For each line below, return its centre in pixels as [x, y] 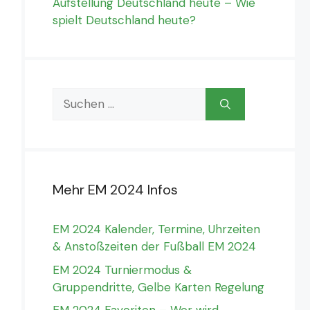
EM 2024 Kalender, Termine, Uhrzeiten [156, 229]
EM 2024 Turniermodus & [122, 270]
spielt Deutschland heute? [124, 20]
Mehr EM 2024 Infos [115, 190]
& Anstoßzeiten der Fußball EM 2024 [154, 247]
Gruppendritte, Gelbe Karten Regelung [158, 287]
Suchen [72, 96]
